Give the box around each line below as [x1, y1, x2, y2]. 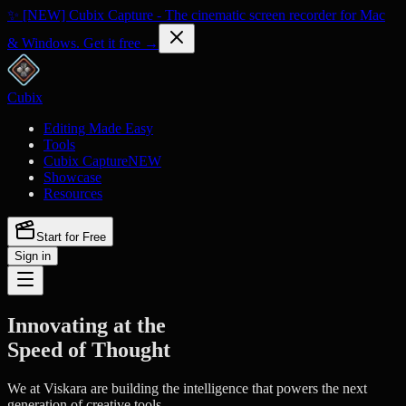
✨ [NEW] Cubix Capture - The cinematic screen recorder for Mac [7, 7, 385, 23]
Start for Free [36, 230, 106, 244]
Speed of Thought [7, 337, 170, 362]
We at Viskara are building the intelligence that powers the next [7, 380, 367, 396]
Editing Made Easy [43, 121, 153, 136]
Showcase [43, 169, 101, 185]
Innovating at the [7, 313, 166, 337]
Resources [43, 186, 102, 201]
